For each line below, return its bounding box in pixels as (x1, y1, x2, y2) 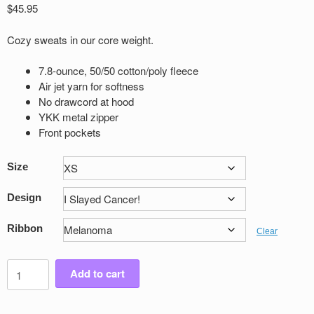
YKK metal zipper (39, 109, 118, 125)
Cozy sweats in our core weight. (7, 32, 153, 47)
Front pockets (39, 125, 101, 140)
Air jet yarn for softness (39, 78, 144, 94)
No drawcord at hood (39, 94, 134, 109)
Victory (6, 273, 39, 289)
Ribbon (7, 221, 43, 234)
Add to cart (70, 265, 125, 281)
